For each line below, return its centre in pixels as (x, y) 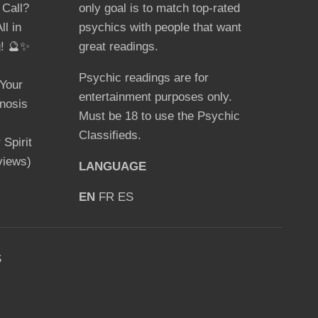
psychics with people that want (160, 27)
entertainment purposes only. (155, 97)
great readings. (118, 46)
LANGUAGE (112, 166)
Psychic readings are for (143, 77)
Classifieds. (110, 135)
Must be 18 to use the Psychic (159, 116)
